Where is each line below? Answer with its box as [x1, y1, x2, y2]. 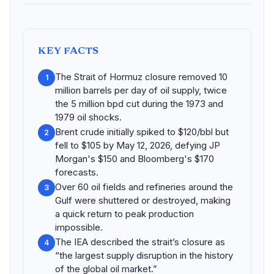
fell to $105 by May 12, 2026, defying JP [55, 139, 220, 151]
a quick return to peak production [55, 208, 194, 220]
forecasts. [55, 166, 98, 178]
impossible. [55, 221, 103, 233]
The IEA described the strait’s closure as [55, 236, 225, 248]
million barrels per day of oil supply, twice [55, 84, 227, 96]
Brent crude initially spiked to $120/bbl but [55, 126, 229, 138]
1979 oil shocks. [55, 111, 122, 123]
